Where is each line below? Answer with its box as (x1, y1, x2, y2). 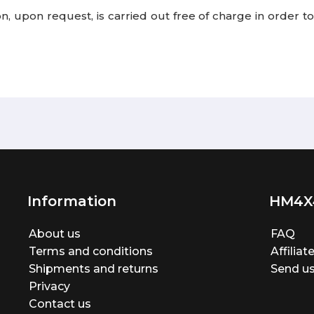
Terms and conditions (29, 245, 153, 258)
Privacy (29, 280, 71, 293)
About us (29, 227, 81, 240)
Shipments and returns (29, 262, 159, 275)
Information (27, 193, 117, 210)
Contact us (29, 297, 92, 310)
